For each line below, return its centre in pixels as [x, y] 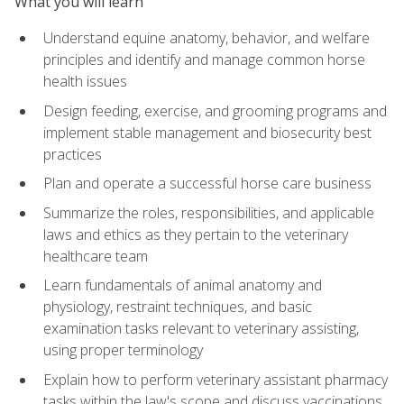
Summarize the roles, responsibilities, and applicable [209, 212]
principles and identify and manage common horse [204, 59]
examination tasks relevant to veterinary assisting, [201, 329]
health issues [85, 81]
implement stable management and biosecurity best [207, 132]
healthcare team [96, 256]
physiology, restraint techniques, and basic [178, 307]
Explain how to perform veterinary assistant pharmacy [216, 379]
